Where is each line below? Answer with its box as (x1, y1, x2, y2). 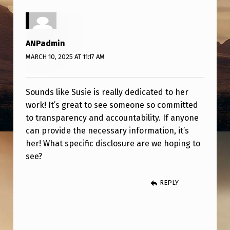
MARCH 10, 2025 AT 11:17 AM (25, 53, 105, 61)
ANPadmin (25, 39, 65, 49)
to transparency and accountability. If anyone (25, 112, 199, 123)
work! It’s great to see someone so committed (25, 100, 198, 110)
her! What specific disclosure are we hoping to (25, 138, 200, 148)
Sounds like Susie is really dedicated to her (25, 87, 188, 97)
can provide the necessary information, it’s (25, 125, 189, 136)
